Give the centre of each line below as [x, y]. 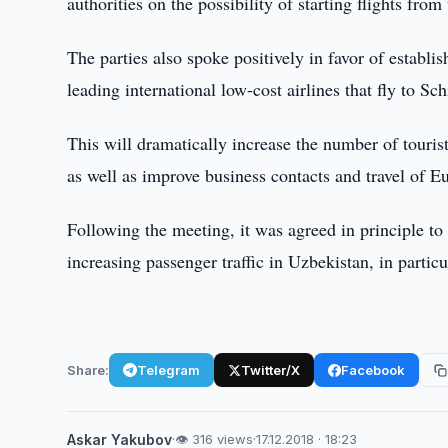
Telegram [169, 369]
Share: [88, 369]
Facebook [373, 369]
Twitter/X [271, 369]
